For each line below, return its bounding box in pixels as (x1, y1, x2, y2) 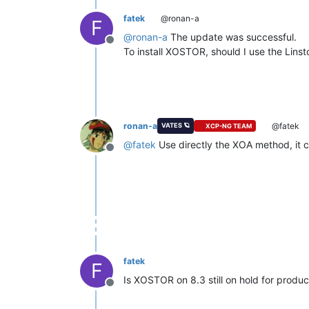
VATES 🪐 (161, 121, 190, 129)
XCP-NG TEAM (206, 122, 252, 130)
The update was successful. (168, 30, 297, 43)
